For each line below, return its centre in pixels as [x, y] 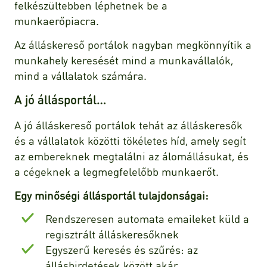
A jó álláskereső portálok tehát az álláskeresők [128, 125]
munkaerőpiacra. [57, 21]
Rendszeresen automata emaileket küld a [147, 219]
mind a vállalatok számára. [82, 76]
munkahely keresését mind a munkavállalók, [124, 60]
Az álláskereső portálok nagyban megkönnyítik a [133, 45]
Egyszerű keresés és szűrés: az [122, 250]
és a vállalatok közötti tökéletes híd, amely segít [130, 140]
